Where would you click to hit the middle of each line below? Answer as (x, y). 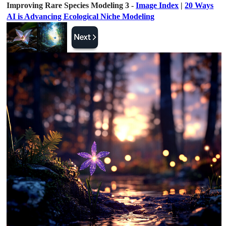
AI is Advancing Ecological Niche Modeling (81, 16)
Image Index (157, 5)
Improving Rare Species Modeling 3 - (71, 5)
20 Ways (199, 5)
